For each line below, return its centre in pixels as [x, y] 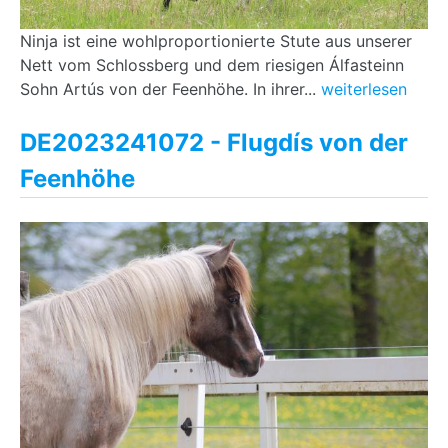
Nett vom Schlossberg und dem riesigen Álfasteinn [212, 65]
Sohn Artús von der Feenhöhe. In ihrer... [170, 89]
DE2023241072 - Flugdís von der [214, 142]
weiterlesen [364, 89]
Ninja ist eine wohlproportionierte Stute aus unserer [216, 41]
